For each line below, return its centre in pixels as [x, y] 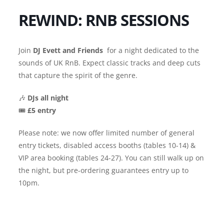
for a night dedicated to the [151, 50]
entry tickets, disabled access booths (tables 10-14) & [107, 145]
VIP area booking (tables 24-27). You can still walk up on [111, 158]
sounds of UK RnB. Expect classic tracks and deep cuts [109, 63]
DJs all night [48, 98]
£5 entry [41, 110]
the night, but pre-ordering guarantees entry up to [103, 170]
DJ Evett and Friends [68, 50]
